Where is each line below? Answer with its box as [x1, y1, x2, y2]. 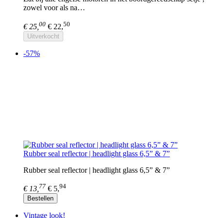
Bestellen [27, 195, 54, 202]
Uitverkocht [27, 32, 59, 40]
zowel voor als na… [23, 3, 85, 12]
